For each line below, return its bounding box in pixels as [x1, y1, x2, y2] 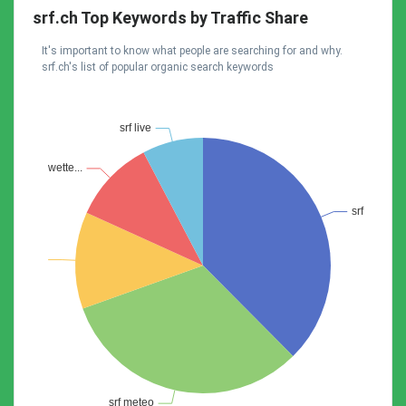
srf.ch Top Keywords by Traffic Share [33, 8, 308, 27]
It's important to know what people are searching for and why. [42, 44, 343, 57]
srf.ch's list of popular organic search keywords [42, 61, 274, 73]
